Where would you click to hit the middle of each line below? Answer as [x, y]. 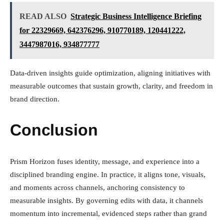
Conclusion [54, 130]
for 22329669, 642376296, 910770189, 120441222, [102, 30]
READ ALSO [43, 16]
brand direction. [35, 99]
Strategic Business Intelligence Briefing [136, 16]
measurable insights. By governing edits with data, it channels [106, 200]
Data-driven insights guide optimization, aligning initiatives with [110, 73]
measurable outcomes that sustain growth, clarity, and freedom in [111, 86]
